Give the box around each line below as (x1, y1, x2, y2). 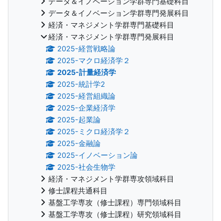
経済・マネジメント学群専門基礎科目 (48, 20, 174, 30)
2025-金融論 (57, 139, 101, 148)
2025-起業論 (57, 115, 101, 124)
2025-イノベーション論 (57, 150, 138, 160)
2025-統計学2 (57, 79, 106, 89)
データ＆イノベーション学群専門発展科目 (48, 8, 189, 18)
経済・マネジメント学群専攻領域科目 (48, 174, 174, 184)
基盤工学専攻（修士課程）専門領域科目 (48, 198, 182, 207)
